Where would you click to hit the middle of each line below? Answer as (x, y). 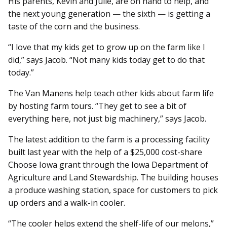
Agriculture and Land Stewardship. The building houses (113, 177)
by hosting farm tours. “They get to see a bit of (97, 106)
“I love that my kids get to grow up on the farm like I (107, 47)
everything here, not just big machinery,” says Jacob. (107, 118)
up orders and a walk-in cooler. (69, 202)
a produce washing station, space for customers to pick (113, 190)
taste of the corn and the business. (74, 26)
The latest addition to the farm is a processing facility (109, 139)
